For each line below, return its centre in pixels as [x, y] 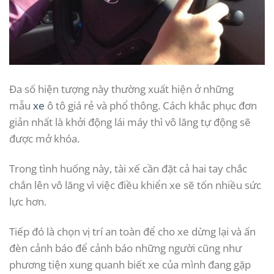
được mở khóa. [44, 138]
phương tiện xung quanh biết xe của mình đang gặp [130, 264]
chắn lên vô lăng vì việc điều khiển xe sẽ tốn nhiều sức [135, 185]
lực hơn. [28, 201]
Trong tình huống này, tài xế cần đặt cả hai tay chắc [128, 168]
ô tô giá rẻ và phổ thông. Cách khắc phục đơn [151, 105]
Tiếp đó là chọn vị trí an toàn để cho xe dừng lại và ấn [132, 231]
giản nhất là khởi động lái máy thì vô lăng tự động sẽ [130, 122]
